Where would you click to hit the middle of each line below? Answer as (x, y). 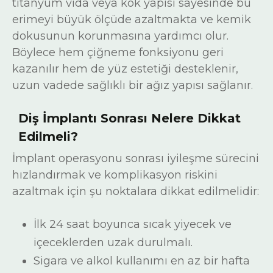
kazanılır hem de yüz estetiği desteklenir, (125, 69)
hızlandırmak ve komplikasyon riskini (115, 175)
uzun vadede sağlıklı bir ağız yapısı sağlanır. (133, 85)
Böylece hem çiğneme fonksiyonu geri (118, 52)
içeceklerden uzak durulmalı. (113, 243)
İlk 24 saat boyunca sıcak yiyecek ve (133, 224)
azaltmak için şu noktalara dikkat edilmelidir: (136, 191)
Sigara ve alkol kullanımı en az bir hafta (142, 261)
